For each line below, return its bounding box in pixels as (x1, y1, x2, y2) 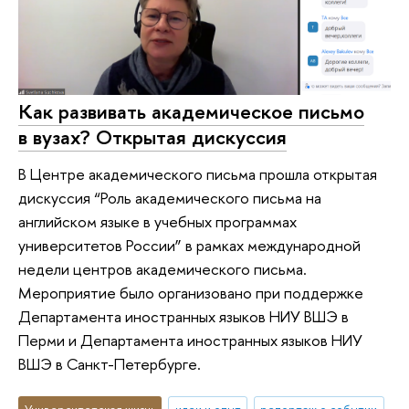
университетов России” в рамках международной (18, 235, 361, 257)
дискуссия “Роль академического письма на (18, 187, 321, 209)
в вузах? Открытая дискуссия (18, 123, 287, 152)
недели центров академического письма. (18, 258, 307, 280)
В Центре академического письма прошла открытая (18, 163, 377, 185)
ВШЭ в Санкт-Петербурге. (18, 353, 201, 375)
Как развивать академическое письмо (18, 98, 364, 126)
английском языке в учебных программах (18, 211, 297, 233)
